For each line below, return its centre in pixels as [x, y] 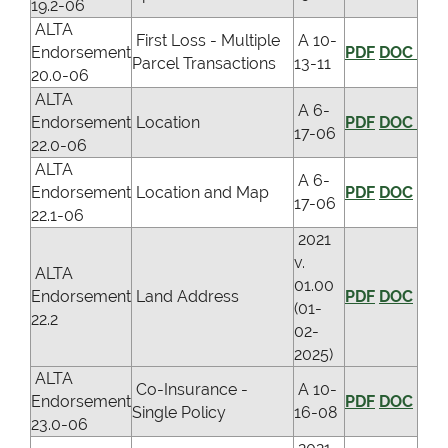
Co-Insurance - [190, 390]
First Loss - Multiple [206, 41]
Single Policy [179, 413]
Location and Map [200, 193]
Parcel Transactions [204, 64]
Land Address [185, 297]
